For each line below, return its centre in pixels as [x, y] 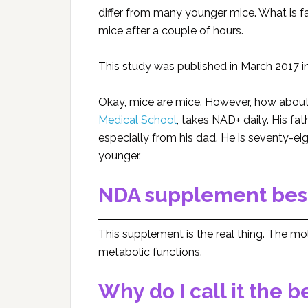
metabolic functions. [150, 252]
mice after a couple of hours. [171, 30]
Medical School [137, 120]
